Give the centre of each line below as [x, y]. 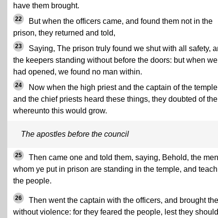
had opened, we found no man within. [78, 72]
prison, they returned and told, [64, 33]
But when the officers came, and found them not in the [120, 21]
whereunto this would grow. [60, 111]
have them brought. [46, 6]
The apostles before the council [75, 134]
